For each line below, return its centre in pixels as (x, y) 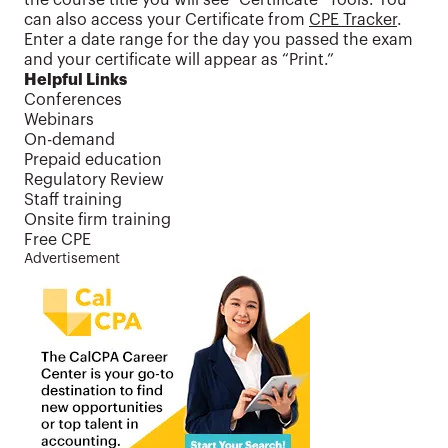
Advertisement (72, 259)
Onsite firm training (97, 220)
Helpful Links (75, 80)
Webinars (59, 120)
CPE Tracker (353, 20)
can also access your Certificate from (166, 20)
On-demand (69, 140)
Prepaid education (93, 160)
